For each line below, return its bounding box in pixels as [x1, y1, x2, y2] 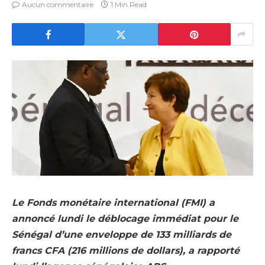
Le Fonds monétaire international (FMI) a [12, 197, 215, 209]
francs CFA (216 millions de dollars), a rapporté [12, 245, 240, 257]
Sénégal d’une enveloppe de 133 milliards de [12, 229, 231, 241]
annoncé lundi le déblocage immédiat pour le [12, 213, 238, 225]
